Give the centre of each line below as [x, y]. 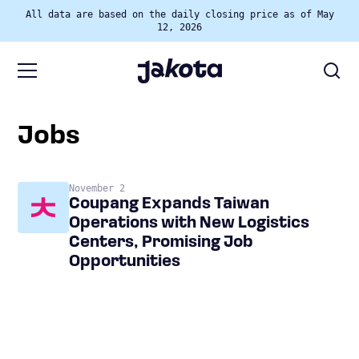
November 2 [97, 188]
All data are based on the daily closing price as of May [179, 14]
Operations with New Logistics [189, 223]
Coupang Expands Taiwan [169, 204]
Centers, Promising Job [161, 242]
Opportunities [125, 262]
